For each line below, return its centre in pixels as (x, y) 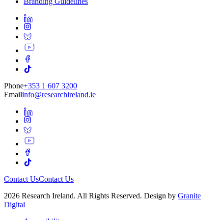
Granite (189, 195)
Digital (14, 204)
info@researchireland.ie (59, 94)
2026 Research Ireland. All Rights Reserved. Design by (91, 195)
